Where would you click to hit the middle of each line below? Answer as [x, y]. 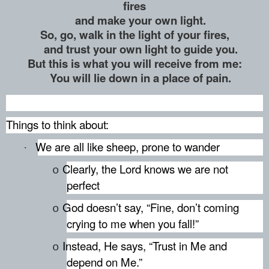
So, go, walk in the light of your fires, [134, 35]
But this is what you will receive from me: [134, 64]
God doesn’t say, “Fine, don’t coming [150, 207]
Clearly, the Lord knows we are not [145, 168]
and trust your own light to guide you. [134, 49]
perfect [83, 185]
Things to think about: [57, 124]
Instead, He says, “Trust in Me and [144, 245]
